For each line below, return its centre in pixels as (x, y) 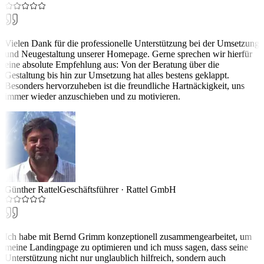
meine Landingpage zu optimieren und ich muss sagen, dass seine (126, 247)
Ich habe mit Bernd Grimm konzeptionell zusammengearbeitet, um (128, 236)
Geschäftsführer (89, 189)
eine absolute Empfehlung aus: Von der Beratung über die (112, 64)
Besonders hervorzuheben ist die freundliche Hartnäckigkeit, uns (125, 85)
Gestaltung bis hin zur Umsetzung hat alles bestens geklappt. (117, 75)
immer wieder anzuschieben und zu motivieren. (93, 96)
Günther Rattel (32, 189)
